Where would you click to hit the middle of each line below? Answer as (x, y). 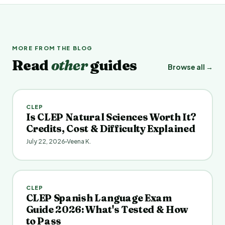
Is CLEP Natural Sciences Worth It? (111, 117)
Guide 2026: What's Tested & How (107, 210)
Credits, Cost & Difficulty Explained (110, 129)
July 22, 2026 (45, 142)
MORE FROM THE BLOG (52, 48)
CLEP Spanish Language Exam (99, 198)
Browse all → (190, 67)
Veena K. (79, 142)
